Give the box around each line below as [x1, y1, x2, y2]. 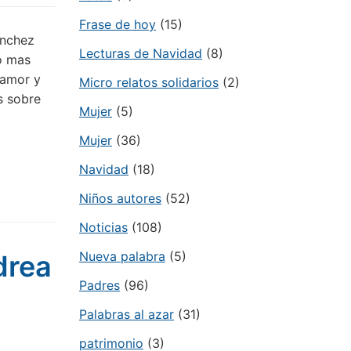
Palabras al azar [79, 306, 174, 322]
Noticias [79, 219, 128, 235]
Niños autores [79, 190, 161, 206]
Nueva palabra [79, 248, 165, 264]
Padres [79, 277, 120, 293]
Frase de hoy [79, 16, 156, 32]
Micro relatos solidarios [79, 74, 219, 90]
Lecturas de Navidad [79, 45, 202, 61]
